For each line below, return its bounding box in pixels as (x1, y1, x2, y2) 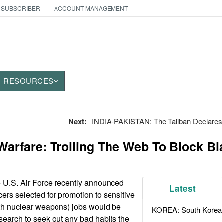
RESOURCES (3, 75, 54, 86)
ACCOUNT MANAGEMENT (54, 4, 128, 12)
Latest (169, 182, 196, 194)
